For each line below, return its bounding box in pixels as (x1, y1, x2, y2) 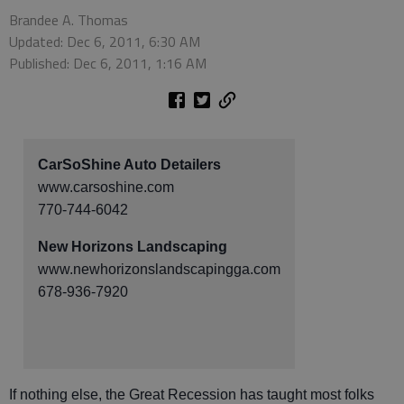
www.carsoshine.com (38, 179, 174, 195)
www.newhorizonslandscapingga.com (38, 261, 280, 277)
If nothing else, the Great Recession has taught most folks (9, 386, 374, 402)
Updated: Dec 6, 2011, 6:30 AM (9, 30, 200, 52)
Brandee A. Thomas (9, 8, 128, 31)
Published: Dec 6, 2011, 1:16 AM (9, 51, 207, 74)
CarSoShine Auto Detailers (38, 156, 221, 172)
